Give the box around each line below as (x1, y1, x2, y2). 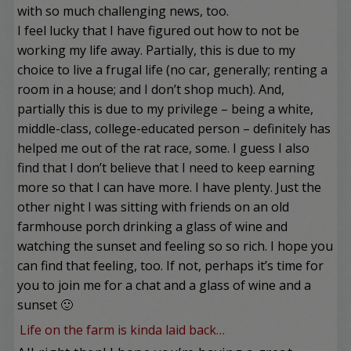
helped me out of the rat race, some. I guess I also (17, 139, 310, 157)
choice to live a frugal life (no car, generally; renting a (17, 61, 328, 78)
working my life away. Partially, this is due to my (17, 42, 296, 59)
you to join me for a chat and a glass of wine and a (17, 277, 312, 294)
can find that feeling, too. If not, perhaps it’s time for (17, 257, 324, 274)
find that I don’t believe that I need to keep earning (17, 159, 316, 176)
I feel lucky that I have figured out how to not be (17, 22, 300, 39)
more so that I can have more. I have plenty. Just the (17, 179, 322, 196)
